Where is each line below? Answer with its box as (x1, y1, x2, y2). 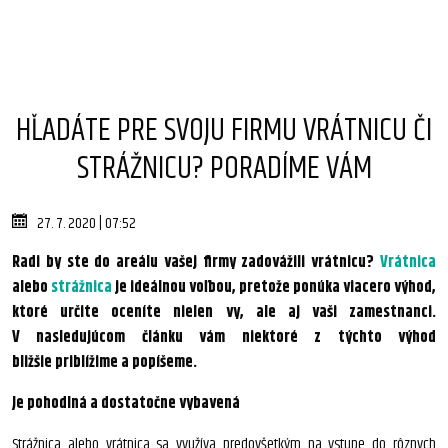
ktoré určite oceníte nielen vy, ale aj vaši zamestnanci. (12, 300, 436, 325)
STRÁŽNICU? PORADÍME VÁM (76, 144, 372, 193)
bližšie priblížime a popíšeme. (12, 350, 197, 375)
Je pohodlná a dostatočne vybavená (12, 391, 240, 416)
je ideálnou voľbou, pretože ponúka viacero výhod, (112, 275, 436, 300)
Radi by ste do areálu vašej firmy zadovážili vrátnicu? (12, 250, 380, 275)
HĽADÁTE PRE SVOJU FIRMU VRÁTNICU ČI (16, 106, 432, 155)
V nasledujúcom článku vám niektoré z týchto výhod (12, 325, 436, 350)
